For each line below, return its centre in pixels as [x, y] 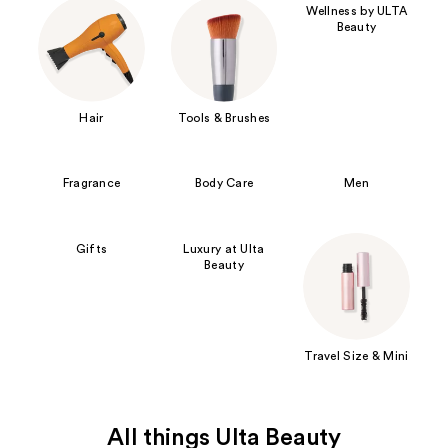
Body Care [224, 183]
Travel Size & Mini [356, 355]
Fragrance [91, 183]
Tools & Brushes [224, 117]
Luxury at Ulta [224, 248]
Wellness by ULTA [356, 10]
